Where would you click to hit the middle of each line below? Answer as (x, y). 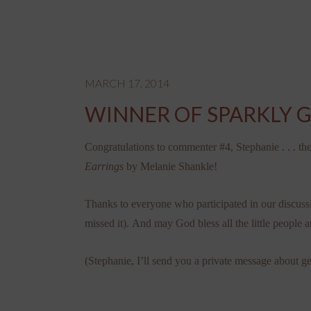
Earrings (106, 166)
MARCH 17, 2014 (127, 83)
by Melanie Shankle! (172, 166)
